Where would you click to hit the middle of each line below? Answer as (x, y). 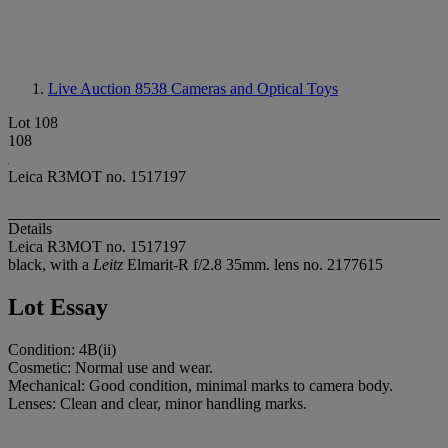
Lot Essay (58, 307)
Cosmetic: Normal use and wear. (110, 368)
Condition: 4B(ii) (62, 350)
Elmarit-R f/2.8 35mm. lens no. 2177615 (253, 265)
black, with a (50, 265)
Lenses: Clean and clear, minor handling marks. (157, 404)
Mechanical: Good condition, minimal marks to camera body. (200, 386)
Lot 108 (33, 122)
